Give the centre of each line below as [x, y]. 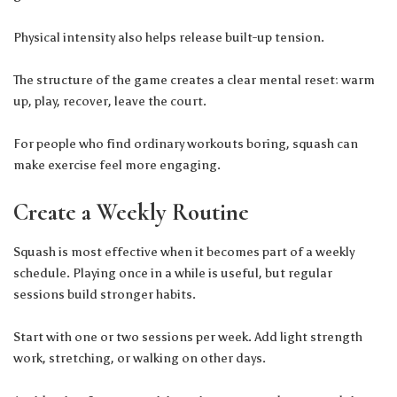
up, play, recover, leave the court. [110, 101]
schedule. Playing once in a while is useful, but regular [173, 273]
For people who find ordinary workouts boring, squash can [186, 143]
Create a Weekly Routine [131, 212]
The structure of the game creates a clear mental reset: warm [194, 79]
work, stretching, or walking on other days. [140, 358]
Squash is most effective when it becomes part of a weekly [184, 252]
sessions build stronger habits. [105, 295]
